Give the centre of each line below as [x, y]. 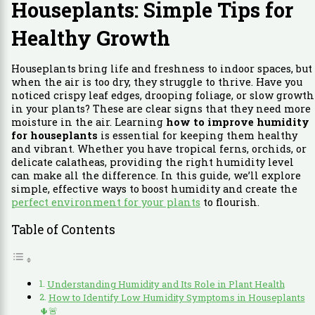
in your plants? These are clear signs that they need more [161, 109]
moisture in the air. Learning [88, 122]
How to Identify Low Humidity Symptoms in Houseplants [176, 297]
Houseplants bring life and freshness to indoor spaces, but [161, 69]
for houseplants [54, 136]
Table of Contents [63, 229]
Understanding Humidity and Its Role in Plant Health [166, 284]
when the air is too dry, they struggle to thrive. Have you [156, 82]
